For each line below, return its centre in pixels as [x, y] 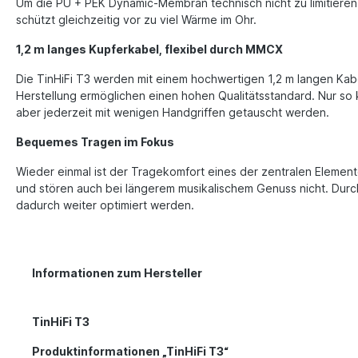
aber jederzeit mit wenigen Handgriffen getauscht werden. [173, 112]
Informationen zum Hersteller [117, 272]
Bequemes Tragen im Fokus [95, 141]
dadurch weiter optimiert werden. [105, 205]
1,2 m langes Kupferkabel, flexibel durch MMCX [149, 49]
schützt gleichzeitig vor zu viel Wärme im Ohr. [136, 19]
